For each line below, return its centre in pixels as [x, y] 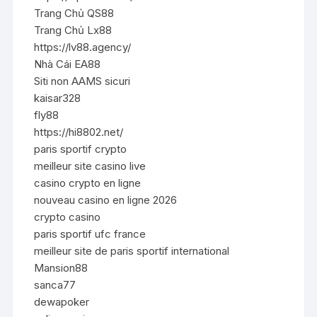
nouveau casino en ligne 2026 [106, 200]
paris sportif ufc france [90, 234]
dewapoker [62, 301]
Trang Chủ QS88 [74, 13]
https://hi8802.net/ [79, 132]
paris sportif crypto [81, 149]
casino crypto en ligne [88, 183]
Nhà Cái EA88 [68, 64]
